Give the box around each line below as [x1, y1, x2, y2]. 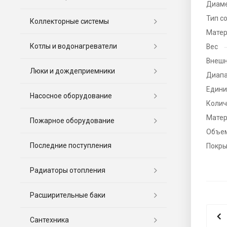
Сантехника [30, 215, 69, 224]
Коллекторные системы [30, 17, 109, 25]
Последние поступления [30, 141, 111, 149]
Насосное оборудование [30, 91, 112, 100]
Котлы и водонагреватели [30, 42, 117, 50]
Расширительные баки [30, 191, 105, 199]
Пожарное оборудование [30, 116, 115, 125]
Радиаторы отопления [30, 166, 105, 174]
